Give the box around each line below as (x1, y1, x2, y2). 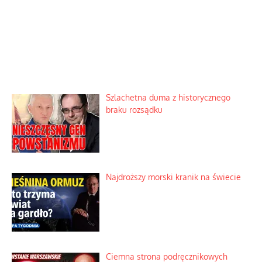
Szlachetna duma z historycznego (105, 92, 230, 103)
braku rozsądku (105, 105, 163, 115)
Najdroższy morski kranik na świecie (105, 172, 241, 182)
